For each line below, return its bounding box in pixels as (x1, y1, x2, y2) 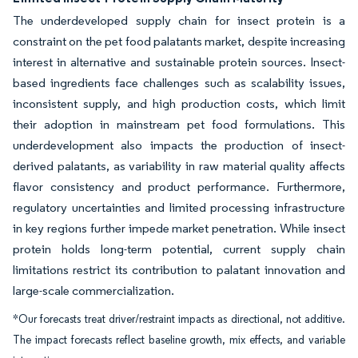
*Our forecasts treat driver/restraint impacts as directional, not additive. (13, 312, 345, 326)
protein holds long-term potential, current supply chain (13, 241, 345, 257)
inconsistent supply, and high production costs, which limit (13, 96, 345, 111)
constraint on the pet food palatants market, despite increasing (13, 34, 345, 49)
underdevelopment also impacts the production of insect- (13, 137, 345, 153)
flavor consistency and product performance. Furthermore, (13, 179, 345, 194)
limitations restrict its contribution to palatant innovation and (13, 262, 345, 277)
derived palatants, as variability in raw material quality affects (13, 158, 345, 173)
